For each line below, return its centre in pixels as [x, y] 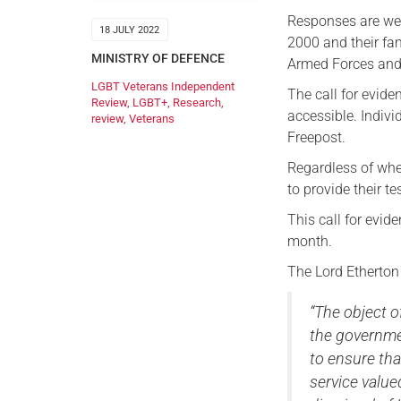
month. [310, 241]
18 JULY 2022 [130, 30]
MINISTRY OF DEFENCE [158, 59]
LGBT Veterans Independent [163, 86]
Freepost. [317, 137]
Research [197, 102]
